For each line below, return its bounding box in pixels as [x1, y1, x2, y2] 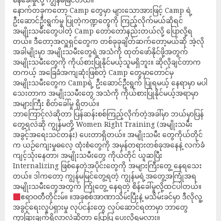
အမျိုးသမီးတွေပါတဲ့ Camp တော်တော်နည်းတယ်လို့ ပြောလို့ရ [13, 26, 192, 36]
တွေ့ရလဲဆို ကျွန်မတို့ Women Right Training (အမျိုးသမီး [13, 119, 192, 129]
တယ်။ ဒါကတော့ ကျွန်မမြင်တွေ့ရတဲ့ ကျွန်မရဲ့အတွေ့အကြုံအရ [13, 171, 196, 181]
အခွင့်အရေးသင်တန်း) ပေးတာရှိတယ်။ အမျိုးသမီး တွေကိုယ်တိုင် [13, 130, 203, 140]
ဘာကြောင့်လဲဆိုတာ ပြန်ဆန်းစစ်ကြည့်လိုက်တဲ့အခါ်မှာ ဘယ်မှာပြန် [13, 109, 204, 119]
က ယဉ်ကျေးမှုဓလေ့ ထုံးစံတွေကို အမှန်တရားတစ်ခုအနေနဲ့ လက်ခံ [13, 140, 205, 150]
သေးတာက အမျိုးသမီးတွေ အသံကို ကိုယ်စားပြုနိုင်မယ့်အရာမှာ [13, 88, 198, 98]
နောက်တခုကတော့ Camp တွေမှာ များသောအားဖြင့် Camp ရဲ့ [13, 5, 192, 15]
